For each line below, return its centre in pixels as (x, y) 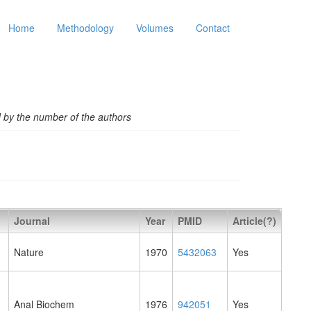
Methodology (85, 28)
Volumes (155, 28)
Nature (29, 252)
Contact (213, 28)
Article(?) (254, 221)
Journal (32, 221)
